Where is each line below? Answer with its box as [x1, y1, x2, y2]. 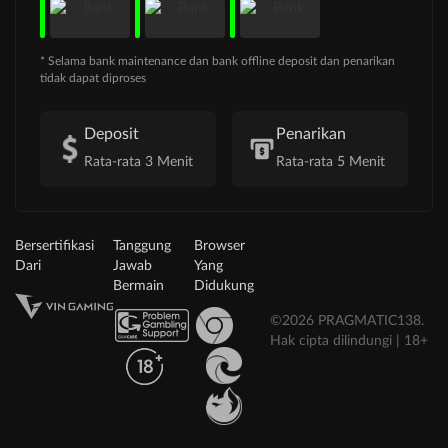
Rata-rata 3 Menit [84, 155, 193, 170]
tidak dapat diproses [40, 72, 146, 85]
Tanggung [113, 239, 172, 254]
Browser [193, 239, 245, 254]
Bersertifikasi [15, 239, 94, 254]
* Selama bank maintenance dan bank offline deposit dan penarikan [40, 55, 395, 68]
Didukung [193, 279, 254, 294]
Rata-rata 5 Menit [276, 155, 385, 170]
